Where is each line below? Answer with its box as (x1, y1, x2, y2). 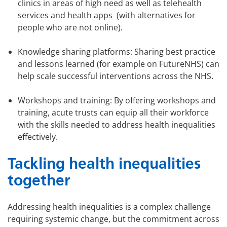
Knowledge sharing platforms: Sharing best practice (18, 46, 215, 58)
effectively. (18, 131, 58, 143)
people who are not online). (18, 22, 123, 33)
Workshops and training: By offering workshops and (18, 95, 216, 106)
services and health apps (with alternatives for (18, 10, 196, 21)
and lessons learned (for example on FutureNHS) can (18, 58, 219, 70)
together (8, 171, 70, 190)
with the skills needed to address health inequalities (18, 119, 215, 131)
